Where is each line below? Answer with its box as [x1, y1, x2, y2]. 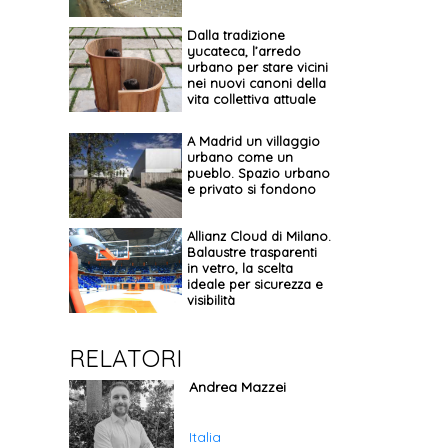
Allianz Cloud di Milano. [186, 228, 331, 244]
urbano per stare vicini [186, 59, 328, 75]
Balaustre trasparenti [186, 244, 317, 260]
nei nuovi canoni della [186, 75, 326, 91]
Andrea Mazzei [189, 378, 287, 396]
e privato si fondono [186, 181, 316, 197]
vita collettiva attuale [186, 91, 316, 107]
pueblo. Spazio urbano [186, 165, 330, 181]
